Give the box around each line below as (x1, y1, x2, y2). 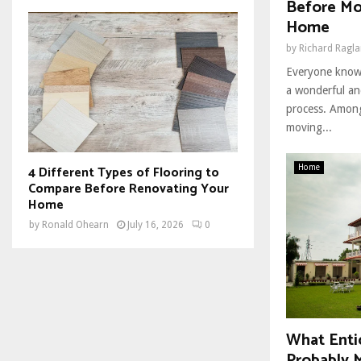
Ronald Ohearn (42, 218, 109, 230)
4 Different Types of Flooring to (28, 161, 219, 184)
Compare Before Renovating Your (28, 177, 229, 200)
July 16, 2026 (127, 218, 184, 230)
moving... (286, 120, 332, 134)
